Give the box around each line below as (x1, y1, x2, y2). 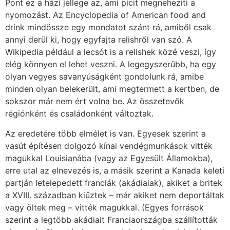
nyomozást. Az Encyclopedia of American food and (5, 10, 206, 21)
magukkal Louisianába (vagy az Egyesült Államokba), (5, 152, 213, 163)
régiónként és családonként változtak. (5, 108, 156, 119)
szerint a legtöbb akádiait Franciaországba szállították (5, 214, 218, 225)
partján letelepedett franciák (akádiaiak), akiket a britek (5, 177, 222, 188)
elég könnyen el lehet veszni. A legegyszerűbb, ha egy (5, 59, 216, 70)
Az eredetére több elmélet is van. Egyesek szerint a (5, 128, 206, 139)
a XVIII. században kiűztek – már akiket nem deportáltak (5, 189, 224, 200)
